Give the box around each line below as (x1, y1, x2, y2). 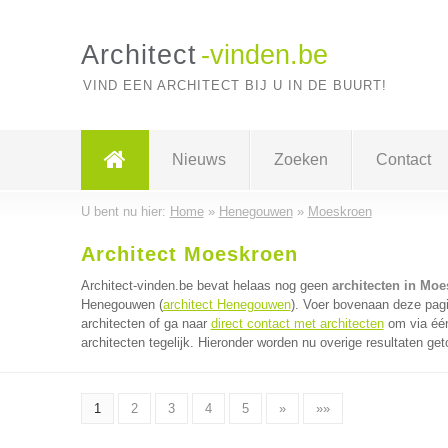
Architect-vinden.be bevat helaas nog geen (80, 278, 332, 293)
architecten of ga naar (80, 316, 211, 331)
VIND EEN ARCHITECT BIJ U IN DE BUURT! (82, 78, 387, 93)
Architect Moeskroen (80, 243, 298, 265)
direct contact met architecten (210, 316, 384, 331)
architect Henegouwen (162, 297, 291, 312)
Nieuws (171, 151, 226, 168)
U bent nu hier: (80, 204, 170, 219)
